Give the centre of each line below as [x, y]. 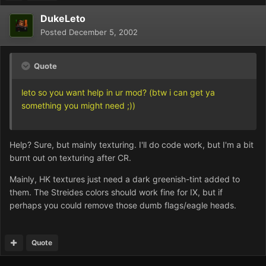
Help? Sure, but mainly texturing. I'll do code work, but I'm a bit [132, 145]
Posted [55, 32]
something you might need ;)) [78, 106]
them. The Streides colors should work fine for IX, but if [116, 192]
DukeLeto [63, 19]
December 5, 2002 [103, 32]
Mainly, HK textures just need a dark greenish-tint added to [125, 179]
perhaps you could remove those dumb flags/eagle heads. [123, 205]
